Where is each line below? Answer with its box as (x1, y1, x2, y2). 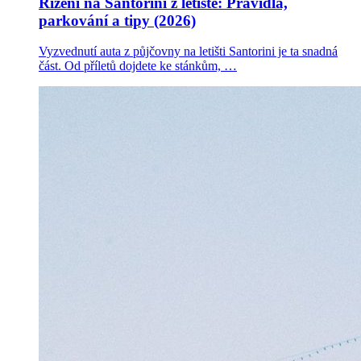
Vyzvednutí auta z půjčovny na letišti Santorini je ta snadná (39, 44, 338, 59)
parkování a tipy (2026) (39, 11, 196, 29)
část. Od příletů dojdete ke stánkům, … (39, 59, 237, 73)
